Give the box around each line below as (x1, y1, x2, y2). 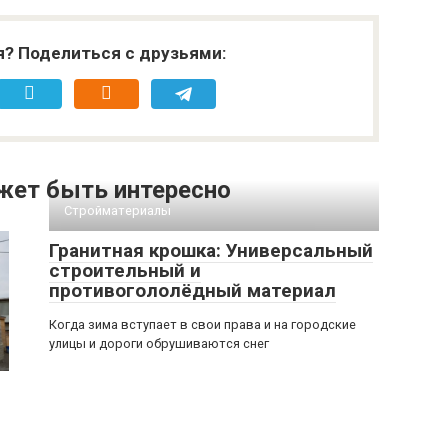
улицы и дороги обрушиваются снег (49, 336, 269, 351)
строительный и (49, 259, 201, 282)
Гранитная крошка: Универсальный (49, 239, 373, 262)
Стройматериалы (64, 203, 171, 218)
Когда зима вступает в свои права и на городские (49, 317, 356, 332)
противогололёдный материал (49, 279, 336, 302)
